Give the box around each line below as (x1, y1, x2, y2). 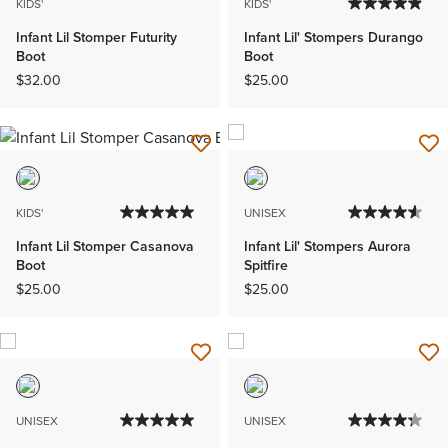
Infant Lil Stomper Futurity (16, 27, 177, 49)
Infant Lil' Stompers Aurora (244, 235, 411, 257)
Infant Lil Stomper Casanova (16, 235, 194, 257)
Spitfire (244, 254, 288, 276)
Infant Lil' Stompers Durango (244, 27, 423, 49)
